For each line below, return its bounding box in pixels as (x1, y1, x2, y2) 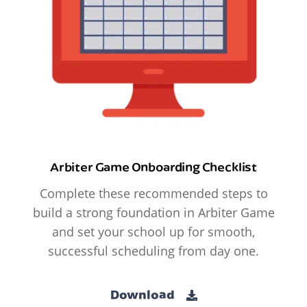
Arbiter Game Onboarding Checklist (50, 158, 257, 175)
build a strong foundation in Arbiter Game (32, 204, 275, 221)
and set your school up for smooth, (52, 223, 255, 240)
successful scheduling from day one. (48, 242, 259, 259)
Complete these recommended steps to (39, 184, 268, 201)
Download (110, 286, 177, 303)
